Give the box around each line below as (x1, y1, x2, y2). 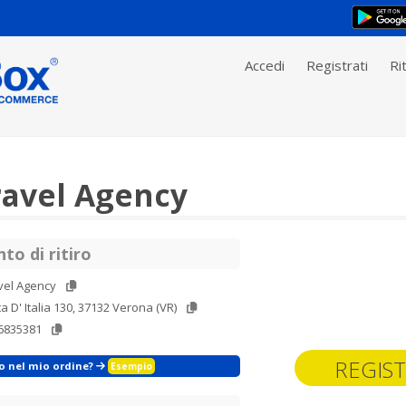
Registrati (306, 56, 368, 74)
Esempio (111, 360, 152, 372)
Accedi (245, 56, 285, 74)
